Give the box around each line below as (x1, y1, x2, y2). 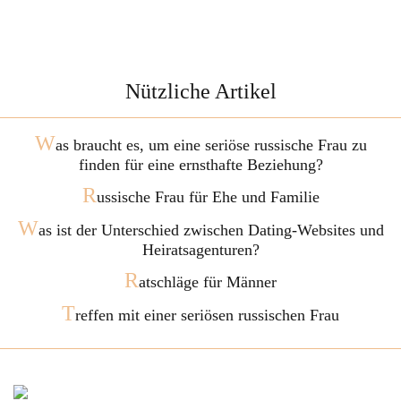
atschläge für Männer (139, 273, 277, 291)
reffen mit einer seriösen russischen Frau (75, 306, 339, 324)
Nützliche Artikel (124, 80, 277, 103)
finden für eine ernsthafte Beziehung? (78, 156, 323, 174)
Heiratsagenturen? (141, 241, 260, 259)
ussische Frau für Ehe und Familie (96, 188, 320, 206)
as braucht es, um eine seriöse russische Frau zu (55, 136, 367, 154)
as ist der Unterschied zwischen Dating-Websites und (38, 221, 384, 239)
